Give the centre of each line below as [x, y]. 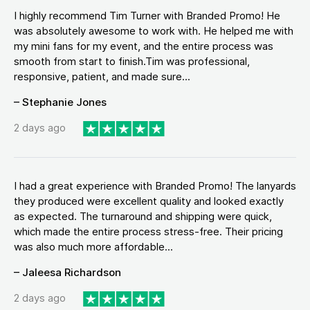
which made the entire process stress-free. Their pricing [148, 231]
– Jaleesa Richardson [67, 272]
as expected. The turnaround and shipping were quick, [143, 216]
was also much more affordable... [93, 246]
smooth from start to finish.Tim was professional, [132, 61]
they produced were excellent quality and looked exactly [149, 201]
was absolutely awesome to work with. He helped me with [154, 31]
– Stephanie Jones [60, 102]
